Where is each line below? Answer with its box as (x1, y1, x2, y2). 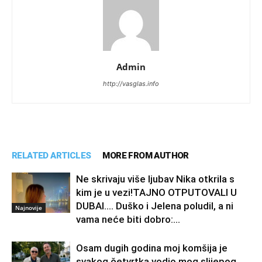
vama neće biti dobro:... (76, 213, 180, 226)
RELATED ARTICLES (12, 150, 91, 161)
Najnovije (15, 203, 42, 212)
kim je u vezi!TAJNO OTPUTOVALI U (76, 187, 237, 199)
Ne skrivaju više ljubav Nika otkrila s (76, 173, 235, 185)
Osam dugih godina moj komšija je (76, 242, 227, 254)
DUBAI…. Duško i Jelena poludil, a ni (76, 200, 233, 212)
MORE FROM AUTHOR (102, 150, 189, 161)
